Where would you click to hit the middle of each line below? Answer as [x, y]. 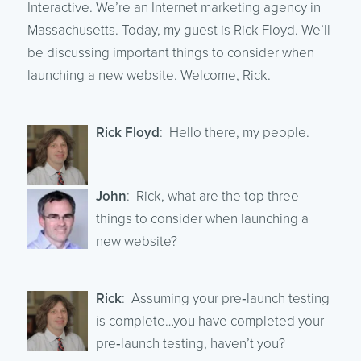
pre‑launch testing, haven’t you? [190, 343]
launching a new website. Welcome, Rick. [149, 75]
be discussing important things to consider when [170, 52]
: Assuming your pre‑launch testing [225, 298]
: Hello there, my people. [234, 132]
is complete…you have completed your [210, 321]
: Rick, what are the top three [212, 196]
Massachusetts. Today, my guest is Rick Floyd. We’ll [178, 30]
